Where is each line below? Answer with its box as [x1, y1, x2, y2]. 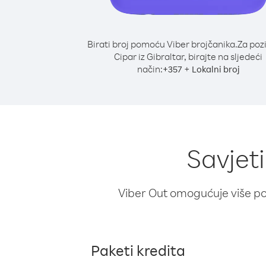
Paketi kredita [91, 240, 185, 259]
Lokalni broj [191, 64, 240, 75]
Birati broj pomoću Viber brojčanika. [87, 38, 237, 50]
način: [137, 63, 163, 75]
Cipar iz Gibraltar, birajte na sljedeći [114, 50, 262, 62]
